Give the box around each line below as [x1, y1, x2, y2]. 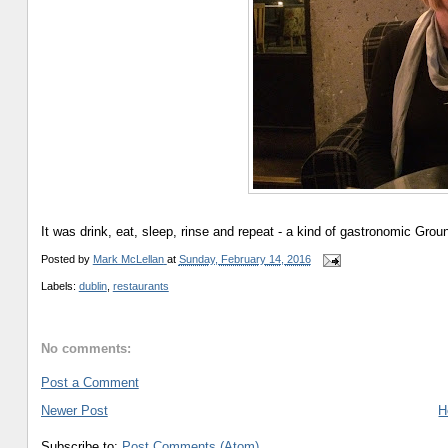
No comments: [40, 340, 131, 356]
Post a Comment [40, 375, 139, 391]
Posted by [40, 253, 93, 266]
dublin [78, 280, 107, 293]
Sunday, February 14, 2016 [178, 253, 311, 266]
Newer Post [40, 403, 108, 419]
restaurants [112, 280, 169, 293]
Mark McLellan [92, 253, 164, 266]
